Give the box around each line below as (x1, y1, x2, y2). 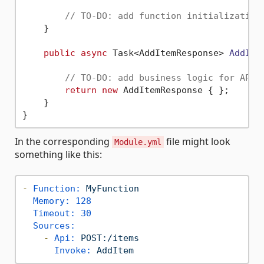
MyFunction (85, 183, 139, 194)
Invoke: (54, 245, 91, 256)
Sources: (32, 220, 75, 231)
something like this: (15, 148, 102, 161)
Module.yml (114, 137, 161, 147)
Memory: (32, 195, 70, 206)
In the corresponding (15, 135, 112, 148)
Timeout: (32, 207, 75, 219)
